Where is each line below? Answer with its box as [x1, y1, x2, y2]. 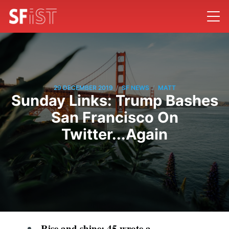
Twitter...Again [61, 125, 168, 143]
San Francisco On [51, 108, 178, 126]
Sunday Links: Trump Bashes [11, 91, 218, 109]
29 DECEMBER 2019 [53, 84, 113, 92]
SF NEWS [121, 84, 149, 92]
